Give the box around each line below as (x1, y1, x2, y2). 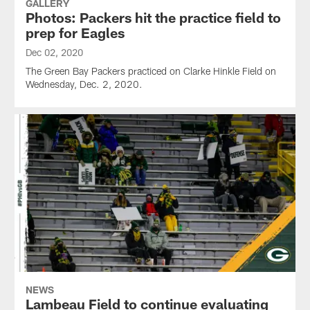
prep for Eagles (25, 24, 125, 41)
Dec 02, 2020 (25, 46, 83, 58)
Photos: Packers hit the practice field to (25, 8, 281, 26)
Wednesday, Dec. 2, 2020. (25, 77, 143, 90)
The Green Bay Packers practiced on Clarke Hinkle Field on (25, 64, 276, 77)
